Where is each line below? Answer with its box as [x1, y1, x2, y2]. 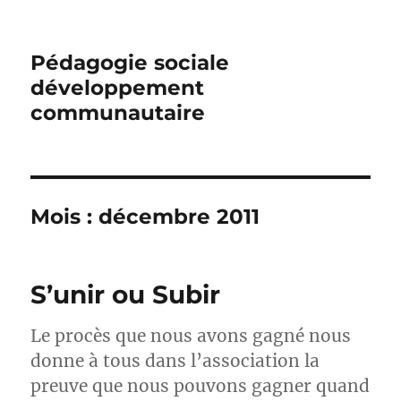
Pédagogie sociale [30, 50, 230, 75]
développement [30, 75, 205, 100]
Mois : [30, 204, 99, 229]
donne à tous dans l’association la [30, 350, 320, 371]
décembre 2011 [98, 204, 260, 229]
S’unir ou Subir [30, 279, 221, 310]
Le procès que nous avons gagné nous [30, 325, 352, 346]
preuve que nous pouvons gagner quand [30, 375, 371, 397]
